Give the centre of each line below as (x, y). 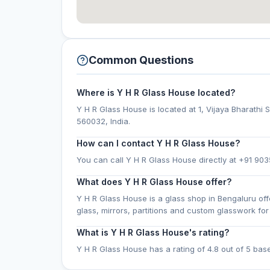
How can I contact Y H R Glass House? (158, 143)
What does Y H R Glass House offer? (154, 182)
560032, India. (103, 121)
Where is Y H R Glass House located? (156, 93)
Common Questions (141, 60)
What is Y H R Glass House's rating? (153, 232)
